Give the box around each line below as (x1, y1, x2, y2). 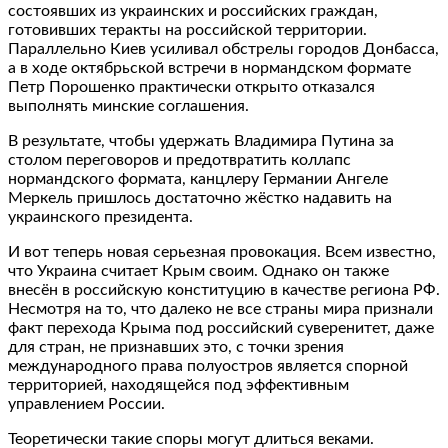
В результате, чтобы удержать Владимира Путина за (8, 132, 394, 149)
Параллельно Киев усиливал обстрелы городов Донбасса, (8, 40, 439, 57)
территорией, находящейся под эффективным (8, 376, 349, 393)
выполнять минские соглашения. (8, 97, 249, 114)
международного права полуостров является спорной (8, 357, 408, 374)
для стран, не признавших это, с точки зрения (8, 338, 344, 355)
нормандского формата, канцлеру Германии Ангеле (8, 170, 388, 187)
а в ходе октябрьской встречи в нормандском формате (8, 59, 411, 76)
